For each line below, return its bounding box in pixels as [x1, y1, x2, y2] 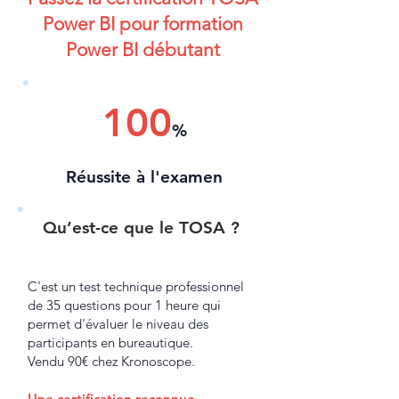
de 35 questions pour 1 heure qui [28, 297, 221, 313]
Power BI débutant [65, 38, 220, 61]
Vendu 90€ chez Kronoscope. [28, 353, 195, 370]
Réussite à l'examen [66, 167, 223, 187]
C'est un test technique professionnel [28, 278, 244, 295]
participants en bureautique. [28, 334, 193, 351]
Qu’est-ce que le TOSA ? [42, 217, 240, 238]
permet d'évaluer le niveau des [28, 315, 208, 332]
